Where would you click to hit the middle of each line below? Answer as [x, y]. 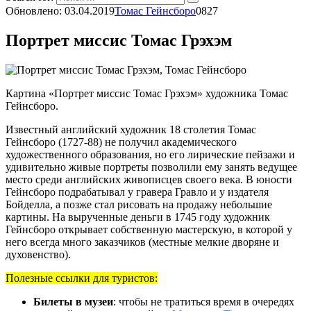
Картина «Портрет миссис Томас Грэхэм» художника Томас [147, 93]
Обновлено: [35, 11]
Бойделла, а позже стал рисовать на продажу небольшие [139, 204]
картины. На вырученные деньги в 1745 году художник [138, 217]
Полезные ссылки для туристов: [82, 278]
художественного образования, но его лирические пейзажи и [150, 154]
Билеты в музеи [73, 301]
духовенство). [38, 254]
